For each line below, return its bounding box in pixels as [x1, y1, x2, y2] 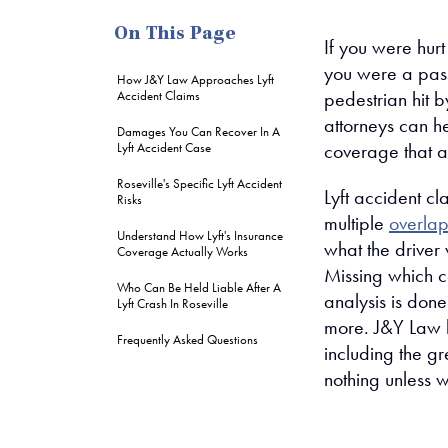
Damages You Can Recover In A [117, 124, 280, 139]
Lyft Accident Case [117, 140, 211, 155]
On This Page [114, 25, 236, 45]
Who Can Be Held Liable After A [117, 280, 281, 295]
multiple [324, 211, 389, 235]
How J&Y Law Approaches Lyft [117, 72, 274, 87]
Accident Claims [117, 88, 200, 103]
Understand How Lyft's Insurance [117, 228, 283, 243]
